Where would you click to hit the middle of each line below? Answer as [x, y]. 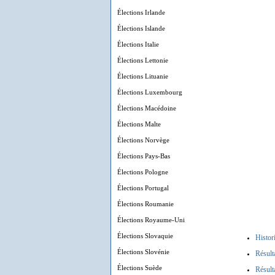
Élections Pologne [143, 172]
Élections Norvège [143, 140]
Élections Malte [139, 124]
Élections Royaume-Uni [151, 220]
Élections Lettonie [143, 60]
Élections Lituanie [143, 76]
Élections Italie [138, 44]
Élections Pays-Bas [144, 156]
